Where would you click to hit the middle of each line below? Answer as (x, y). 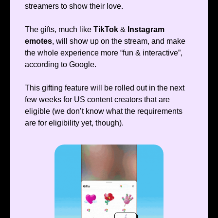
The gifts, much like (59, 30)
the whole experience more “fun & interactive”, (104, 53)
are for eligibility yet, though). (74, 123)
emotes (38, 41)
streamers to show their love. (74, 6)
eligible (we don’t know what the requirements (104, 111)
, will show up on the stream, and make (119, 41)
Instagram (146, 30)
